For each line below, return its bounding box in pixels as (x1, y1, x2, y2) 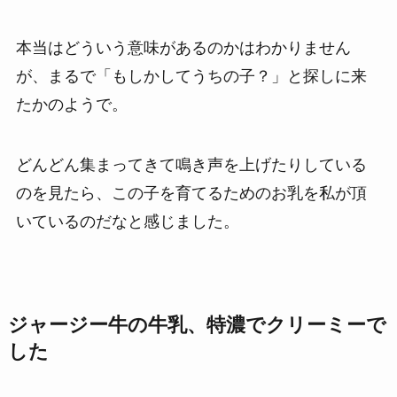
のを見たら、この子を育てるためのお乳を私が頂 (15, 183, 367, 202)
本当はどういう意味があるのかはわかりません (15, 38, 351, 57)
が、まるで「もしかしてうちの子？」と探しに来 (15, 66, 367, 85)
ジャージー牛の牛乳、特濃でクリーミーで (7, 314, 386, 336)
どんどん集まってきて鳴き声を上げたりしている (15, 155, 367, 174)
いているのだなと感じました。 (15, 212, 239, 230)
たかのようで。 (15, 95, 128, 113)
